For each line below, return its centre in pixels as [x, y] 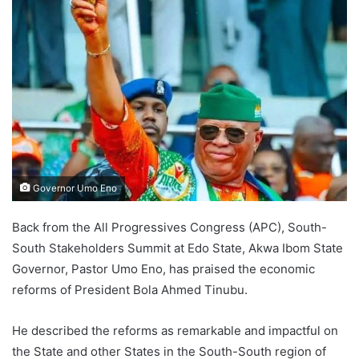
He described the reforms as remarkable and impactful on [175, 331]
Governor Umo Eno [74, 189]
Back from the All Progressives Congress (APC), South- [169, 228]
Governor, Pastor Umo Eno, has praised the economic [163, 269]
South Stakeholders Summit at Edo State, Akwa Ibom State [177, 248]
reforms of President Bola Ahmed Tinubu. [130, 290]
